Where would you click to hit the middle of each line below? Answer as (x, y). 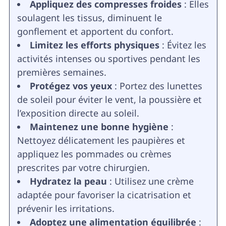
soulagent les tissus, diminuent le (89, 18)
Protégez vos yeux (71, 86)
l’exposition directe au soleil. (78, 113)
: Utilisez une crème (150, 181)
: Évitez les (183, 45)
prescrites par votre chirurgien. (83, 168)
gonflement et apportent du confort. (95, 32)
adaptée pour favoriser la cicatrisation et (104, 195)
